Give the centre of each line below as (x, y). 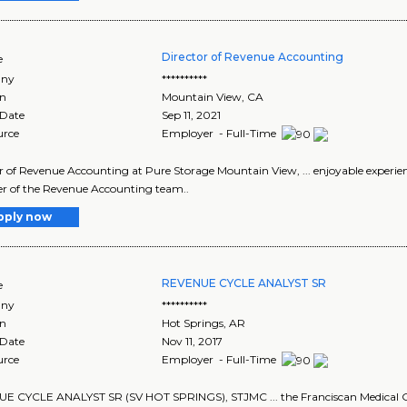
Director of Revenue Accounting (253, 57)
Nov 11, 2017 (193, 342)
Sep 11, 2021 (192, 115)
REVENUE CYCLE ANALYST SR (244, 283)
